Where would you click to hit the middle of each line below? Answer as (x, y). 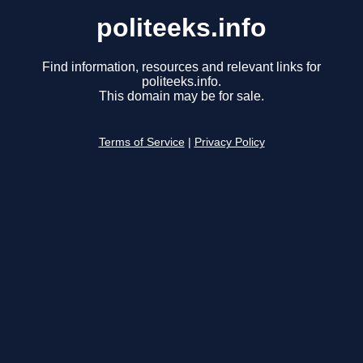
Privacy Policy (229, 143)
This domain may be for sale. (181, 96)
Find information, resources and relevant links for (181, 67)
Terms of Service (141, 143)
